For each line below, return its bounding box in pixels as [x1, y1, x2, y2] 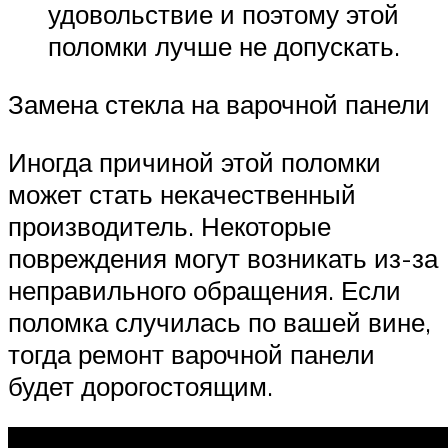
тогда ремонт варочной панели [8, 337, 375, 370]
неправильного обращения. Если [8, 273, 401, 306]
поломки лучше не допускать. [48, 30, 400, 63]
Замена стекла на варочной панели [8, 87, 430, 120]
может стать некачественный [8, 177, 356, 210]
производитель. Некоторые [8, 209, 331, 242]
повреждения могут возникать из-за [8, 241, 438, 274]
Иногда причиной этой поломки [8, 145, 381, 178]
